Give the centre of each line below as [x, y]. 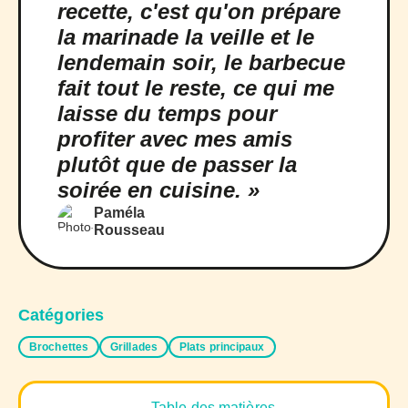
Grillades [134, 347]
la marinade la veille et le [186, 37]
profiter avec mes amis [175, 139]
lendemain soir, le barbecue [201, 63]
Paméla [119, 213]
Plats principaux [222, 347]
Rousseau [129, 230]
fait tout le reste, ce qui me [196, 88]
